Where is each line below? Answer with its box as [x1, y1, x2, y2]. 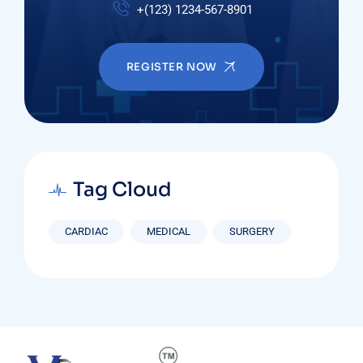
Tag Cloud [73, 177, 172, 203]
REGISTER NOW [126, 60, 217, 75]
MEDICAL [147, 225, 190, 238]
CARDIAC [65, 225, 108, 238]
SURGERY [229, 225, 275, 238]
